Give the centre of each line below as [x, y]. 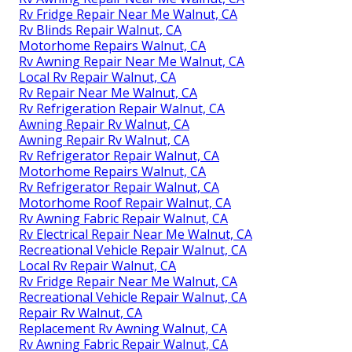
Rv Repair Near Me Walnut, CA [108, 93]
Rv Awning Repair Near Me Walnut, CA [132, 62]
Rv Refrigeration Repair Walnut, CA [122, 109]
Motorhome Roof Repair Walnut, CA [125, 203]
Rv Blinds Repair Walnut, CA [100, 30]
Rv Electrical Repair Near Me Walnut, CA [136, 235]
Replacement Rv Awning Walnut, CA [123, 329]
